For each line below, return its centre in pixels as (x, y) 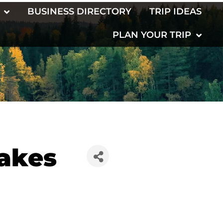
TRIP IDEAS (175, 11)
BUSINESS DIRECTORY (79, 11)
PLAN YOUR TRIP (152, 35)
